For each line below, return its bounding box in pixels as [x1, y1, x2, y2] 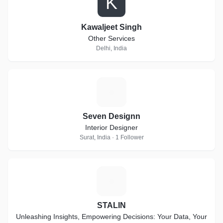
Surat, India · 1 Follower [79, 134, 144, 141]
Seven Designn [83, 112, 140, 120]
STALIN [97, 201, 126, 210]
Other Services [88, 34, 135, 42]
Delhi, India [96, 45, 127, 52]
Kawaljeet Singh [81, 23, 142, 31]
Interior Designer [85, 123, 138, 131]
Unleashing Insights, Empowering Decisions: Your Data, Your [16, 213, 207, 221]
